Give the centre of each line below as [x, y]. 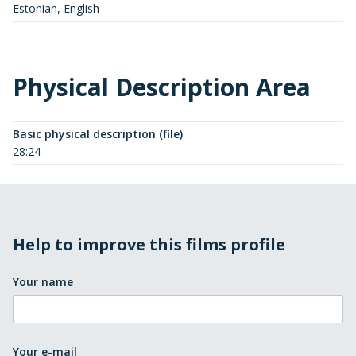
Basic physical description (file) [98, 133]
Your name [43, 281]
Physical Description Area [162, 87]
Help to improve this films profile [149, 244]
